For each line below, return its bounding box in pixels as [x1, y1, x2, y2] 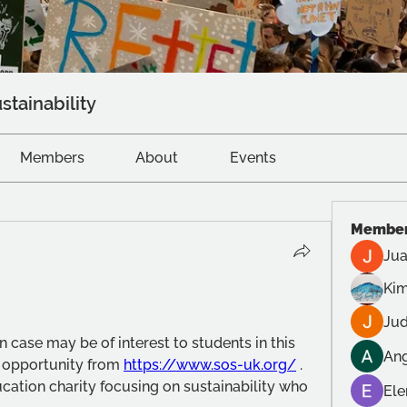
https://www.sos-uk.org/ [124, 356, 296, 373]
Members [19, 149, 84, 166]
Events [229, 149, 276, 166]
